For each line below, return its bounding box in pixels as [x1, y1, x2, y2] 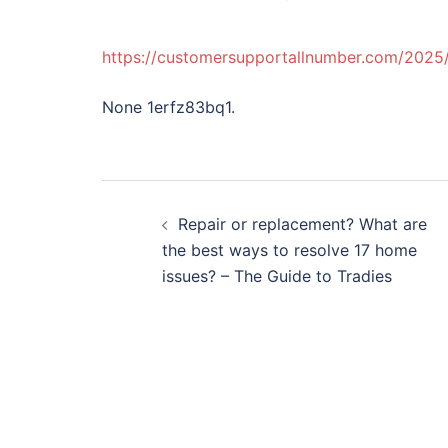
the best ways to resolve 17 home [162, 240, 417, 260]
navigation [101, 223, 293, 269]
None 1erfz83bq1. [102, 97, 235, 117]
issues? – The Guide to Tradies [162, 266, 392, 286]
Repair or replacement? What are [178, 214, 427, 234]
